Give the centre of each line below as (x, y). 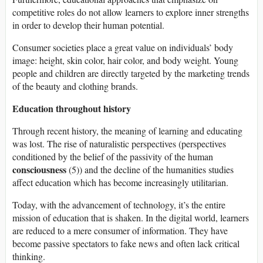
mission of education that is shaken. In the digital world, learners (131, 217)
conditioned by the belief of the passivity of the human (113, 156)
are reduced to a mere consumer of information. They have (120, 230)
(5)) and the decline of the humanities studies (150, 169)
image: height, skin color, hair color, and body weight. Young (125, 60)
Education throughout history (72, 108)
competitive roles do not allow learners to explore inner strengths (131, 12)
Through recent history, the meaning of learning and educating (127, 130)
